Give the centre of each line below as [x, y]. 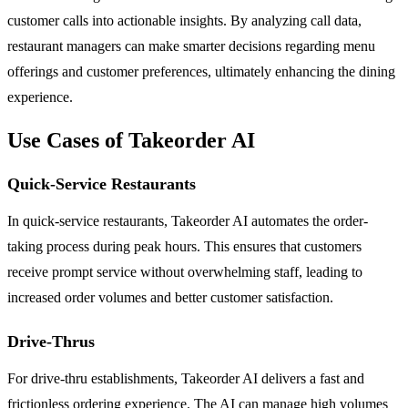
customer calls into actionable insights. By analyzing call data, [184, 20]
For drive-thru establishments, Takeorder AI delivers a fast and [186, 378]
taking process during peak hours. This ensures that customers [184, 246]
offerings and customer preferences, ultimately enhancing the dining [201, 71]
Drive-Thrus [51, 341]
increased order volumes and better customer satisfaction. [170, 297]
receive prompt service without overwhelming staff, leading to [185, 271]
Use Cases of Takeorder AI [131, 140]
